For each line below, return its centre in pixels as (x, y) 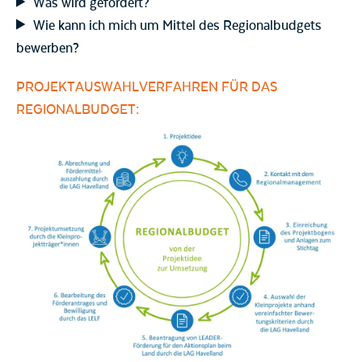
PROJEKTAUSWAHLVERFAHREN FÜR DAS (147, 87)
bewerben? (48, 48)
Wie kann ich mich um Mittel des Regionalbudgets (178, 25)
